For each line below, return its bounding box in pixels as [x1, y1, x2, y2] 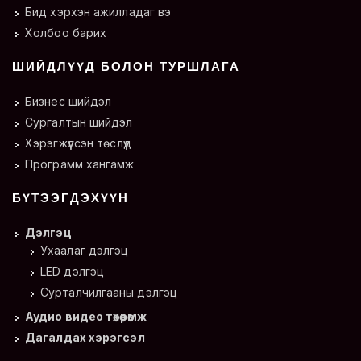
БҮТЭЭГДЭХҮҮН [12, 190, 129, 206]
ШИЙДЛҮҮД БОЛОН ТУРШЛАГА [12, 59, 240, 75]
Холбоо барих [25, 26, 107, 40]
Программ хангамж [25, 157, 135, 172]
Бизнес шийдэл [25, 94, 112, 109]
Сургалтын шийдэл [25, 115, 133, 130]
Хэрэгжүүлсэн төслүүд [25, 136, 131, 151]
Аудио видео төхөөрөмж [25, 309, 147, 324]
